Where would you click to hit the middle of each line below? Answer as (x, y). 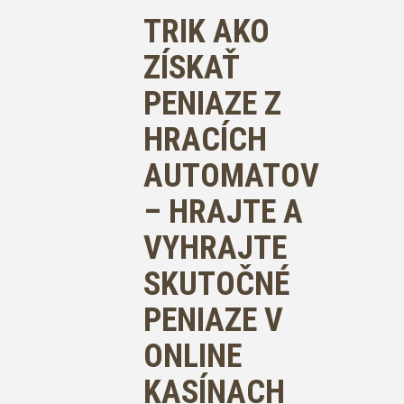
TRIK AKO (207, 32)
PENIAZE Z (212, 104)
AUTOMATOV (231, 176)
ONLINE (193, 356)
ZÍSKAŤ (191, 68)
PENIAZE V (213, 320)
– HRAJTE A (223, 212)
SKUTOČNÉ (216, 284)
